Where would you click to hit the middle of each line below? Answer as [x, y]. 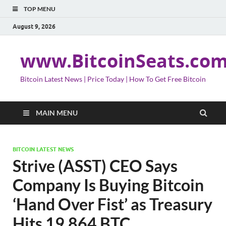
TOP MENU [40, 9]
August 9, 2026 [34, 26]
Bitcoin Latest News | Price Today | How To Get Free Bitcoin [113, 79]
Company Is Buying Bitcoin [108, 185]
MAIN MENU [57, 113]
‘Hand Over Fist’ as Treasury [112, 204]
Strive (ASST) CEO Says [95, 166]
